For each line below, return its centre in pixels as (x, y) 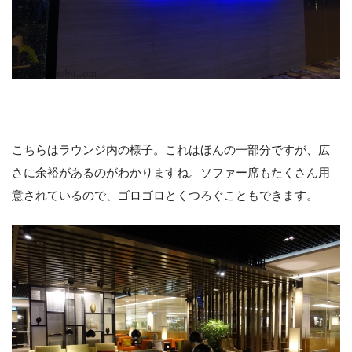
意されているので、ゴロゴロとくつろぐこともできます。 (165, 196)
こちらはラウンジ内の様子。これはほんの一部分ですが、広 (171, 150)
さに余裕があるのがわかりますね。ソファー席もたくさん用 (171, 173)
